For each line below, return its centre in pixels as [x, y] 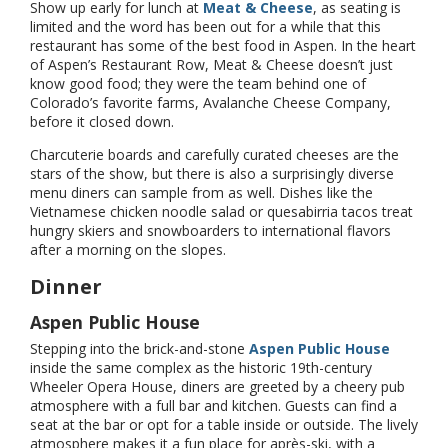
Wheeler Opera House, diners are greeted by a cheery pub [217, 387]
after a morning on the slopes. [128, 250]
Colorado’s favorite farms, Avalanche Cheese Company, [210, 103]
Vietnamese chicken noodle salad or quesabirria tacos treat [221, 212]
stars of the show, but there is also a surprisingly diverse [212, 174]
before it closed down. [102, 122]
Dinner [66, 287]
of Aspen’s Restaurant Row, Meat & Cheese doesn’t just [211, 65]
